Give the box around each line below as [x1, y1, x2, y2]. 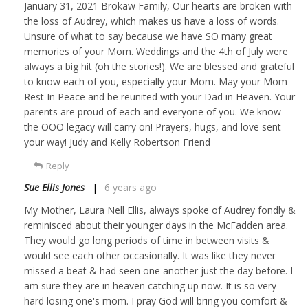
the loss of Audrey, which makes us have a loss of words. [24, 14, 279, 27]
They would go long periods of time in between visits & [24, 233, 269, 247]
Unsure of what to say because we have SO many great [24, 29, 272, 43]
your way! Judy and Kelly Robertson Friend [24, 135, 210, 148]
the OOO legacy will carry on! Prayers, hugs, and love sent [24, 120, 281, 133]
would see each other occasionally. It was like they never [24, 248, 276, 262]
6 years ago [104, 180, 157, 194]
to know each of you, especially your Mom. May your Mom [24, 74, 287, 88]
